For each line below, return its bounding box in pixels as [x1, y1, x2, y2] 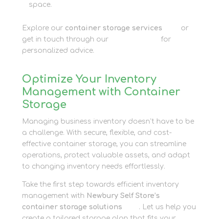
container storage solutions [22, 203, 122, 211]
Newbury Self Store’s [86, 192, 160, 199]
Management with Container [22, 86, 180, 98]
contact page [110, 36, 159, 43]
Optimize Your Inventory [22, 73, 156, 85]
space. [28, 1, 52, 8]
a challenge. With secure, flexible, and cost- [22, 129, 172, 136]
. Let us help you [138, 203, 196, 211]
